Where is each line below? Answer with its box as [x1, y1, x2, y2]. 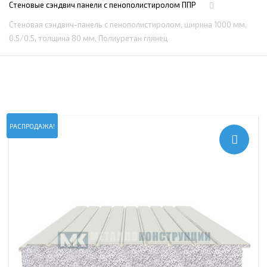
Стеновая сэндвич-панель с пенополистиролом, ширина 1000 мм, [9, 20, 247, 29]
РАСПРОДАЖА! [10, 122, 55, 130]
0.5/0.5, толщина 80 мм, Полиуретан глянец [9, 33, 167, 43]
